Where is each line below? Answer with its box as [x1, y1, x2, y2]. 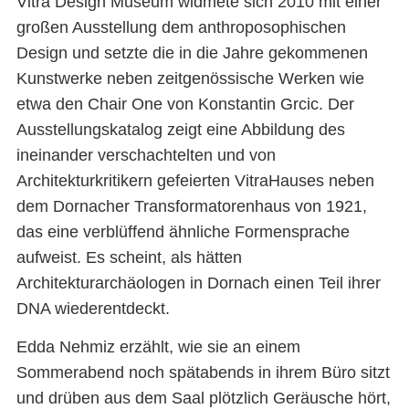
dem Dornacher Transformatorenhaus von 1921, [16, 196, 367, 215]
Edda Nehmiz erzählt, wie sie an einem [16, 338, 300, 357]
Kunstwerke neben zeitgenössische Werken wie [16, 68, 364, 88]
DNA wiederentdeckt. [16, 299, 170, 318]
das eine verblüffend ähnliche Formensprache [16, 222, 350, 241]
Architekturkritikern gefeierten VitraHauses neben [16, 171, 374, 190]
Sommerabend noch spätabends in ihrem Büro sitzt [16, 363, 390, 383]
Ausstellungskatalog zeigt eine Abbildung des [16, 120, 345, 139]
